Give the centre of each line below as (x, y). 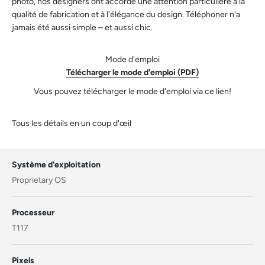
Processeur (33, 213)
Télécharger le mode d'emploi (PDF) (132, 73)
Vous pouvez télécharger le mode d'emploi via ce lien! (132, 92)
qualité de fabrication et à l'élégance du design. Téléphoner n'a (126, 15)
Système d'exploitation (56, 165)
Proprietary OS (39, 180)
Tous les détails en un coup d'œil (72, 124)
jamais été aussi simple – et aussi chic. (82, 28)
